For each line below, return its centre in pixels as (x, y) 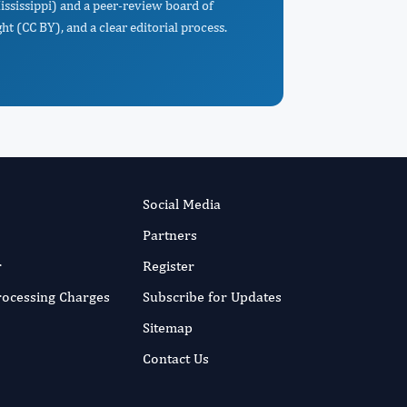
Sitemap (167, 328)
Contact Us (175, 358)
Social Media (181, 204)
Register (168, 266)
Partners (169, 235)
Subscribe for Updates (212, 297)
